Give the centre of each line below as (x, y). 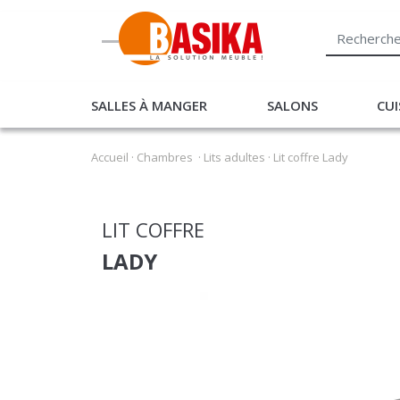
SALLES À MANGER (149, 87)
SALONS (292, 87)
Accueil (110, 121)
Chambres (165, 121)
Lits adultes (234, 121)
